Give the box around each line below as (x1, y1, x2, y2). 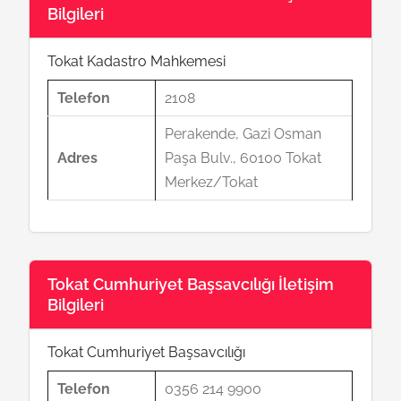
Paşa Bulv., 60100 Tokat (165, 149, 322, 166)
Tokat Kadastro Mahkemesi (47, 53, 226, 70)
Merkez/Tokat (165, 174, 259, 191)
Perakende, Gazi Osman (165, 125, 322, 142)
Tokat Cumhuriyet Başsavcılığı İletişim (47, 275, 335, 294)
